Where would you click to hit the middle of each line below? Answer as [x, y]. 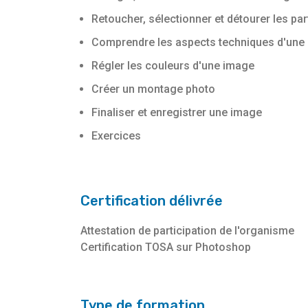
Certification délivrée [152, 201]
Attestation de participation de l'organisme [187, 231]
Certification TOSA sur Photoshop [166, 247]
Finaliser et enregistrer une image [177, 113]
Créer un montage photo [153, 89]
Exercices [116, 136]
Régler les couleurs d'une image [173, 66]
